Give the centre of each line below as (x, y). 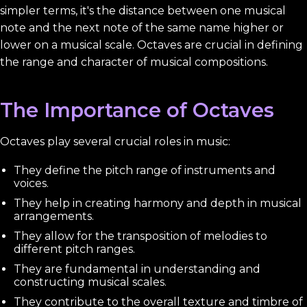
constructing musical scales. (90, 282)
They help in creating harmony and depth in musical (158, 203)
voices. (31, 183)
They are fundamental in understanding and (137, 269)
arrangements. (54, 216)
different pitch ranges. (74, 249)
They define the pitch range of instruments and (145, 170)
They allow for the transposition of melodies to (140, 236)
